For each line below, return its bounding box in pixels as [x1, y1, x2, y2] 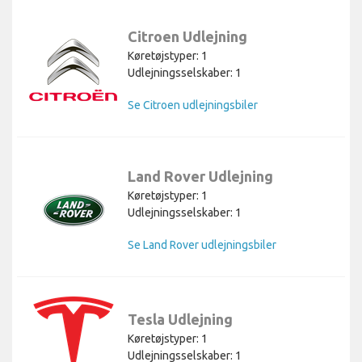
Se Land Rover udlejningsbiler [128, 238, 276, 251]
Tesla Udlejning [128, 311, 233, 328]
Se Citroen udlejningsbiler [128, 98, 258, 112]
